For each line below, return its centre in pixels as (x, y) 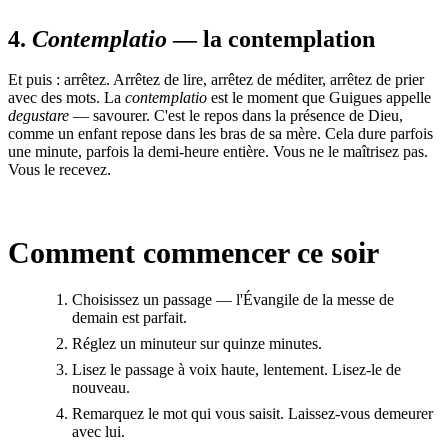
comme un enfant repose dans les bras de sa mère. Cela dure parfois (220, 133)
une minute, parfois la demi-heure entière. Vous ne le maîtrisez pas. (218, 151)
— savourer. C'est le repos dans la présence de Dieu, (236, 115)
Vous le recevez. (59, 169)
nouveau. (101, 387)
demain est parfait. (129, 317)
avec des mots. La (66, 97)
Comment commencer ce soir (193, 252)
